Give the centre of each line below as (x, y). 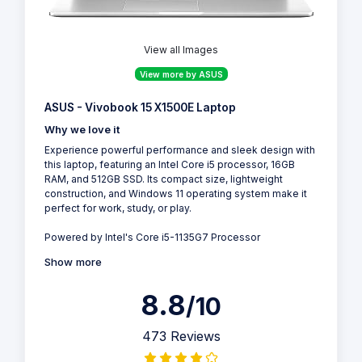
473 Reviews (181, 336)
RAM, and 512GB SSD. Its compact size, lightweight (164, 179)
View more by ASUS (181, 74)
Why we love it (82, 129)
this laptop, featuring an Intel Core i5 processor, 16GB (170, 164)
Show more (73, 261)
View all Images (181, 49)
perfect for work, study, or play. (118, 208)
